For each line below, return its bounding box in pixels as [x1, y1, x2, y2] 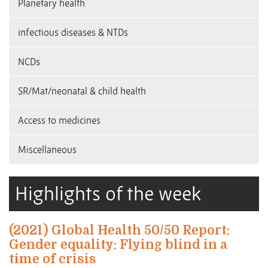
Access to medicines [18, 114, 100, 127]
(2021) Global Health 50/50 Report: [9, 223, 230, 238]
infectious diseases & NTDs [18, 26, 128, 39]
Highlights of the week [15, 182, 201, 206]
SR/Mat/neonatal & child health [18, 85, 146, 98]
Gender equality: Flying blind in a [9, 237, 227, 252]
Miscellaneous [18, 144, 77, 156]
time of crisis [9, 252, 96, 267]
